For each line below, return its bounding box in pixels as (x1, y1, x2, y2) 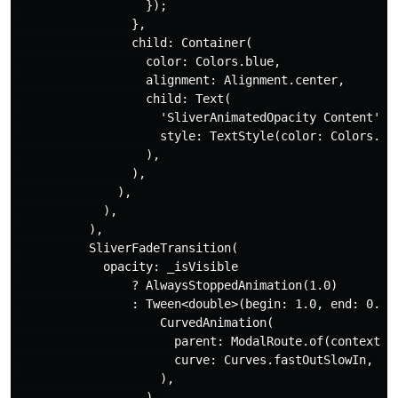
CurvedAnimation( (18, 315, 274, 330)
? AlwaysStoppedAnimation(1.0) (18, 278, 338, 293)
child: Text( (18, 92, 231, 107)
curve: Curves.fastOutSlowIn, (18, 353, 373, 368)
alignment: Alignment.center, (18, 73, 345, 88)
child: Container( (18, 36, 252, 51)
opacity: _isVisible (18, 259, 238, 275)
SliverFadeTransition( (18, 241, 238, 256)
